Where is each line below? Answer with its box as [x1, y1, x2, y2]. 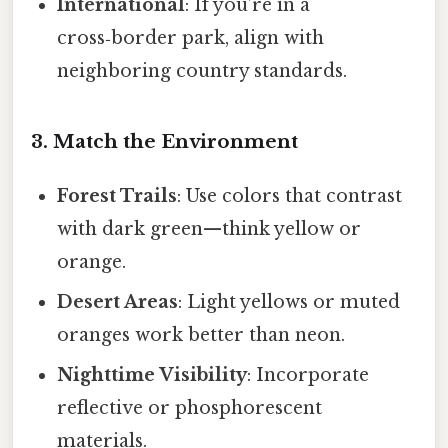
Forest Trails [57, 184, 178, 207]
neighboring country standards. [57, 59, 348, 82]
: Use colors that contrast [177, 184, 403, 207]
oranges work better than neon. [57, 323, 346, 346]
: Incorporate [247, 363, 370, 386]
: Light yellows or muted [178, 290, 401, 313]
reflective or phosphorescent [57, 396, 323, 419]
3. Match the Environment [31, 129, 298, 153]
